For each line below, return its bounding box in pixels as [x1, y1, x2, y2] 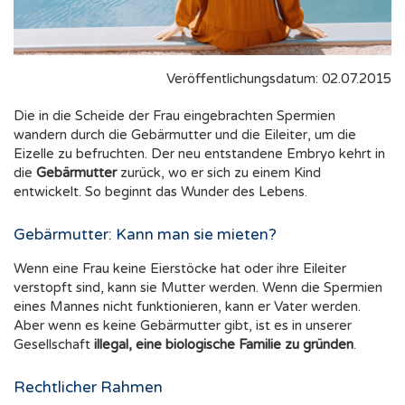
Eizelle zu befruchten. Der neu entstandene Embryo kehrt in [14, 146, 385, 163]
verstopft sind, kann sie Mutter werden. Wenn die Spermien [14, 279, 382, 297]
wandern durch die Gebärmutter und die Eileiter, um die [14, 127, 356, 144]
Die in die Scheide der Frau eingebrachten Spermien [14, 108, 335, 125]
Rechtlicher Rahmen [14, 378, 163, 398]
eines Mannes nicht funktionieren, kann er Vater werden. [14, 298, 361, 316]
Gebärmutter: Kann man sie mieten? [14, 225, 277, 245]
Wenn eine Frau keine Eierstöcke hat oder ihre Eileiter [14, 260, 346, 278]
